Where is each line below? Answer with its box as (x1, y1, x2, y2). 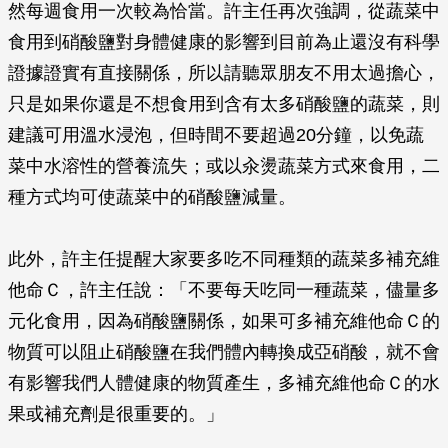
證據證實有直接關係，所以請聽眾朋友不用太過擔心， (8, 63, 440, 84)
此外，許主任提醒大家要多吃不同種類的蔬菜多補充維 (8, 249, 440, 270)
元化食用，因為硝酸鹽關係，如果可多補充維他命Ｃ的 (8, 311, 440, 332)
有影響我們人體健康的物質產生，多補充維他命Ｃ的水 (8, 373, 440, 394)
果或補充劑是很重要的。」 (8, 404, 224, 425)
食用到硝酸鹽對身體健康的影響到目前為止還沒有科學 (8, 32, 440, 53)
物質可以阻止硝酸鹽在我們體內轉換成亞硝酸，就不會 (8, 342, 440, 363)
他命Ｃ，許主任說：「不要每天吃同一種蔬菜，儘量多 (8, 280, 440, 301)
